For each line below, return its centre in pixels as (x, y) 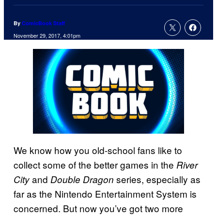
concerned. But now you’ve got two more (98, 208)
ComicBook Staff (43, 23)
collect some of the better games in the (95, 164)
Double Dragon (82, 179)
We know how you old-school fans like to (98, 150)
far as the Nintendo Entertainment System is (105, 193)
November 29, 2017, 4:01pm (47, 36)
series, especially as (157, 179)
